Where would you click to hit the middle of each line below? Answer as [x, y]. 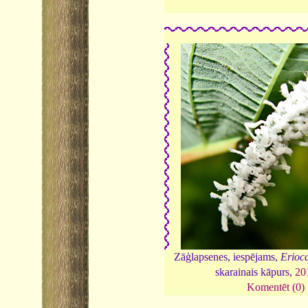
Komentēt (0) [276, 287]
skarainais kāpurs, [255, 272]
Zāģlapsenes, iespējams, [227, 257]
